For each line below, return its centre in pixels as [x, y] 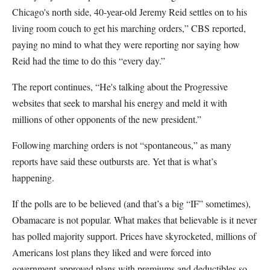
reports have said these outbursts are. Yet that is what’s [115, 161]
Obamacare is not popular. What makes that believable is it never [134, 220]
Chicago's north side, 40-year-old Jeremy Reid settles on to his [130, 12]
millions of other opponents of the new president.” [107, 119]
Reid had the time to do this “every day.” [89, 61]
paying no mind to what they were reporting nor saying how [126, 44]
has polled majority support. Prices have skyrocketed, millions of [134, 236]
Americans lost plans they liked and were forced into [111, 252]
